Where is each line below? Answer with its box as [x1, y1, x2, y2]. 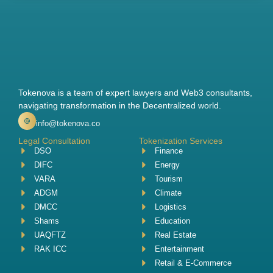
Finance [155, 146, 183, 155]
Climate [155, 188, 182, 197]
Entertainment [155, 244, 205, 253]
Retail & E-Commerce [155, 258, 232, 268]
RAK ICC [34, 244, 67, 253]
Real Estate [155, 230, 197, 239]
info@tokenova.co [36, 118, 100, 128]
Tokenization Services [138, 135, 222, 146]
